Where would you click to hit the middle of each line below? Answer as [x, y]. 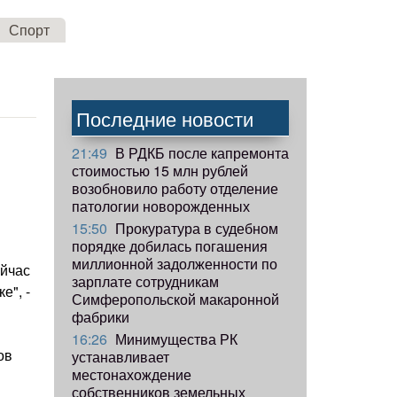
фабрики [101, 316]
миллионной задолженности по [175, 263]
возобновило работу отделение [175, 188]
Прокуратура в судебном [195, 228]
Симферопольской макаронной [175, 299]
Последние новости [165, 118]
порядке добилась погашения [170, 245]
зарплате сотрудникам [145, 281]
